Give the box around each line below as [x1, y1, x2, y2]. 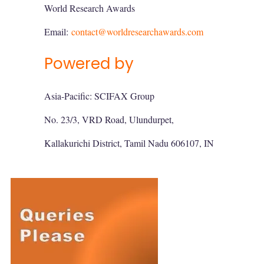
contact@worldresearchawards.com [71, 25, 203, 38]
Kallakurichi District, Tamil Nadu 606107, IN [44, 137, 214, 149]
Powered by [44, 53, 134, 74]
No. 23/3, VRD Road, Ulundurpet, [44, 113, 174, 126]
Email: [44, 25, 71, 38]
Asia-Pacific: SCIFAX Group [44, 90, 154, 102]
